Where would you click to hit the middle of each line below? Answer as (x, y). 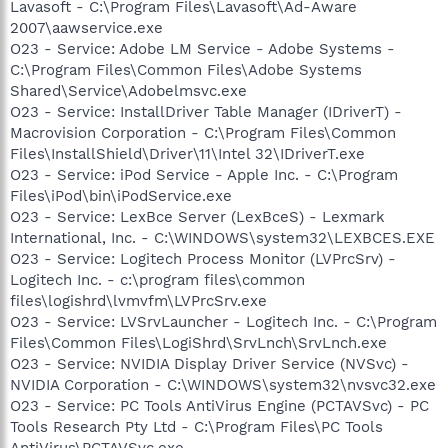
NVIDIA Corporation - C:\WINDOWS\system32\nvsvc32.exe (223, 384)
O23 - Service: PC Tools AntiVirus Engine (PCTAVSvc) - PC (219, 405)
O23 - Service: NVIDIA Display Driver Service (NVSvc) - (209, 363)
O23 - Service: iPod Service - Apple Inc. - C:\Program (204, 174)
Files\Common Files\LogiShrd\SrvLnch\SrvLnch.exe (198, 342)
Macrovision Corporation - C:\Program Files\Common (203, 132)
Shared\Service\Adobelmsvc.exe (128, 90)
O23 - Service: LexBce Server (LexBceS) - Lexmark (197, 216)
